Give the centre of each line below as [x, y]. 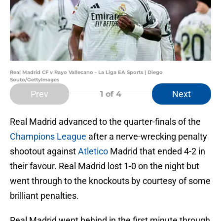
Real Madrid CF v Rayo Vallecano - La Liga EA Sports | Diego [86, 73]
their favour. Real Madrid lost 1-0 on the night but [105, 166]
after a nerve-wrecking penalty [147, 137]
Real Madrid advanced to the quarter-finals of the [105, 122]
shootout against [44, 151]
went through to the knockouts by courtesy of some [110, 181]
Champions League [48, 137]
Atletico [94, 151]
